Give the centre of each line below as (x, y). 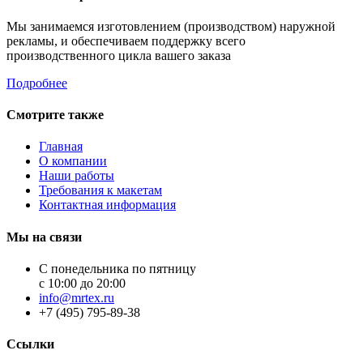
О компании (73, 161)
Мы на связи (44, 237)
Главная (61, 147)
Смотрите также (55, 115)
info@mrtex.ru (77, 298)
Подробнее (37, 83)
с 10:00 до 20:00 (82, 283)
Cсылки (30, 344)
